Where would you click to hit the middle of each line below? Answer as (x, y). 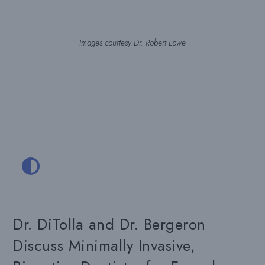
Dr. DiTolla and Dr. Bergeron (109, 224)
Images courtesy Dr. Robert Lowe (132, 43)
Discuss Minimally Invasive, (104, 245)
